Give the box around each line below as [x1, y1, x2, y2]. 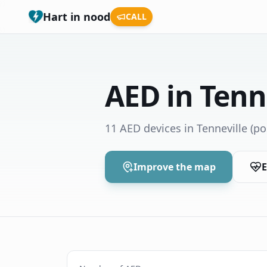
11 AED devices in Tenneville [105, 121, 247, 135]
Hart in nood [43, 10, 110, 24]
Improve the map [133, 160, 216, 173]
